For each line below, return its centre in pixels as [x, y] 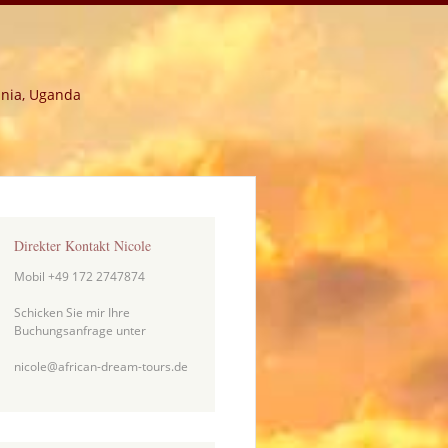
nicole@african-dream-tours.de [100, 366]
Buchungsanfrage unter [79, 330]
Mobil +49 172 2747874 [79, 276]
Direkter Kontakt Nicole [82, 246]
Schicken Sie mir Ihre [71, 312]
